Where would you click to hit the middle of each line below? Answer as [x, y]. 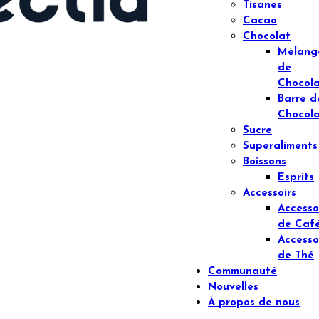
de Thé [296, 256]
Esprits [296, 178]
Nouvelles [233, 287]
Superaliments [280, 146]
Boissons [265, 162]
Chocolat [267, 37]
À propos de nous [254, 303]
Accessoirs [270, 193]
